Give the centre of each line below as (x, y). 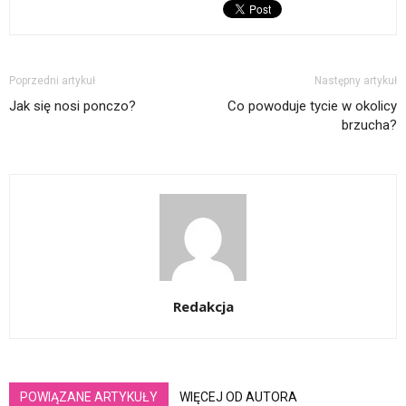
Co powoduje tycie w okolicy (312, 106)
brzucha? (369, 126)
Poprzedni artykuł (52, 81)
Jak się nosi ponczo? (72, 106)
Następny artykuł (356, 81)
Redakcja (203, 307)
